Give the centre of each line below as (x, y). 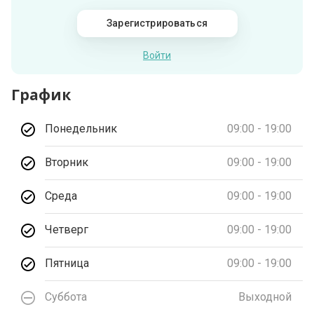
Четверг (67, 230)
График (41, 94)
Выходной (265, 297)
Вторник (67, 163)
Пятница (67, 264)
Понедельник (81, 129)
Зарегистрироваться (157, 23)
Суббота (66, 297)
